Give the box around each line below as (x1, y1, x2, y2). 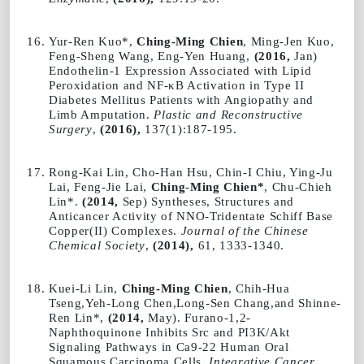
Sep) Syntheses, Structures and (119, 193, 294, 208)
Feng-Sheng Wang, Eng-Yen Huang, (49, 48, 254, 63)
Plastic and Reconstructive (154, 106, 303, 121)
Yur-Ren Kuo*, (49, 33, 137, 48)
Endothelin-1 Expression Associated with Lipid (49, 63, 312, 77)
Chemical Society (49, 237, 145, 252)
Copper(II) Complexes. (49, 223, 181, 237)
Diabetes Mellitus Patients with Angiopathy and (49, 92, 314, 106)
